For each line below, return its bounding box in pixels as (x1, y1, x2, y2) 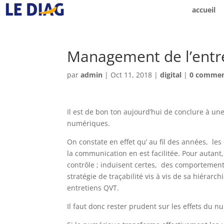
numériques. (67, 118, 110, 128)
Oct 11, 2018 (110, 70, 152, 79)
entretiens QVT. (67, 183, 119, 192)
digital (160, 70, 182, 79)
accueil (191, 5, 215, 14)
